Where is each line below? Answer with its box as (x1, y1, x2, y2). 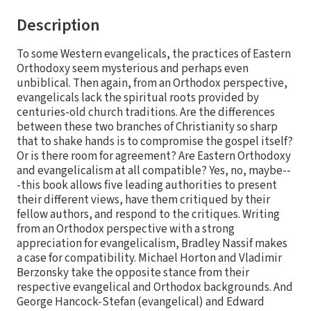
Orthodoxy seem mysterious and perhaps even (17, 60, 249, 78)
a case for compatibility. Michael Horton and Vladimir (17, 250, 282, 267)
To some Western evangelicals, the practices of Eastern (17, 46, 291, 63)
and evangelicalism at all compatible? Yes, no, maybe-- (17, 162, 291, 180)
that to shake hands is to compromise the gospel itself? (17, 133, 293, 151)
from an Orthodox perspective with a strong (17, 221, 235, 238)
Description (17, 13, 100, 38)
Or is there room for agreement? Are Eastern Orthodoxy (17, 148, 291, 165)
